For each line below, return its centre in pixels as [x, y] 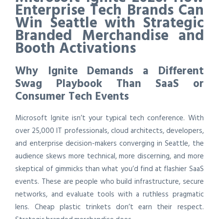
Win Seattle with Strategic [109, 23]
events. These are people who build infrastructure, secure [109, 181]
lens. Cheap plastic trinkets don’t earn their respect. [109, 207]
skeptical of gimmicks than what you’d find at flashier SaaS [109, 169]
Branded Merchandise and [109, 35]
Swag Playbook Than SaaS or [109, 83]
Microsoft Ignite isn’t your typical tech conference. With [109, 118]
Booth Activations [76, 48]
